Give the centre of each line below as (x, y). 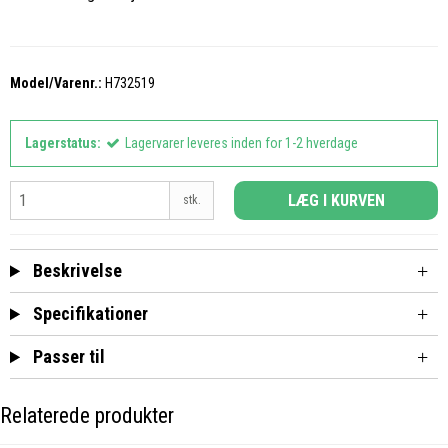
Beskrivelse (76, 271)
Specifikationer (89, 314)
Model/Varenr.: (56, 83)
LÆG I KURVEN (336, 201)
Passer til (67, 357)
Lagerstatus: (63, 143)
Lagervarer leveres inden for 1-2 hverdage (241, 143)
